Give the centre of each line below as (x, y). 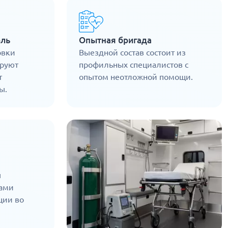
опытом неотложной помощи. (136, 77)
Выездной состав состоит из (132, 53)
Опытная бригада (115, 40)
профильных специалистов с (133, 65)
